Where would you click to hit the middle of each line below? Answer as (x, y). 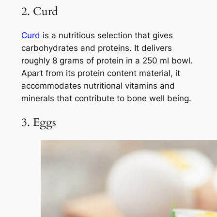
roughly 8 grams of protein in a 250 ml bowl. (107, 60)
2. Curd (39, 11)
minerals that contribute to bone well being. (106, 98)
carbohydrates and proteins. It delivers (96, 48)
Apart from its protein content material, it (101, 73)
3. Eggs (39, 123)
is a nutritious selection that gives (106, 35)
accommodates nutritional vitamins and (98, 85)
